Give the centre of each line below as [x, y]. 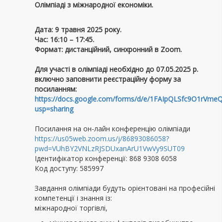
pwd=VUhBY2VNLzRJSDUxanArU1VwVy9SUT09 [110, 148]
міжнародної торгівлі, [71, 208]
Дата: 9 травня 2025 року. [78, 29]
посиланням [55, 89]
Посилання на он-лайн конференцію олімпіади [113, 129]
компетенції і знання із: [74, 198]
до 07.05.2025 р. [172, 69]
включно [50, 79]
